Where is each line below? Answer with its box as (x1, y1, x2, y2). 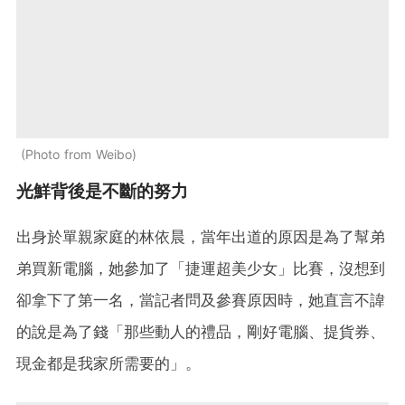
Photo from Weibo (25, 146, 132, 162)
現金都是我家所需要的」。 (16, 353, 201, 372)
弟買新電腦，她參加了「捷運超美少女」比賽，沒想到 (16, 259, 385, 278)
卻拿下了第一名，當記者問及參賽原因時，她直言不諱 (16, 290, 385, 309)
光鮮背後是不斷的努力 (16, 180, 188, 202)
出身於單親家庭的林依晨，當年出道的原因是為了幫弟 (16, 227, 385, 246)
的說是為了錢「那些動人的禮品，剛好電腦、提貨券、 (16, 322, 385, 341)
